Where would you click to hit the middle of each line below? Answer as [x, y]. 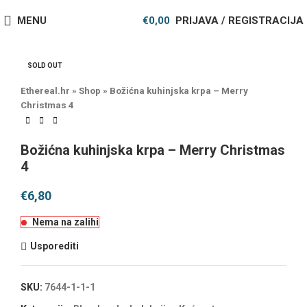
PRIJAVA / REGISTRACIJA [240, 20]
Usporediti [54, 246]
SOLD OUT [45, 65]
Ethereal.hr [45, 91]
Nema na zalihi [65, 222]
